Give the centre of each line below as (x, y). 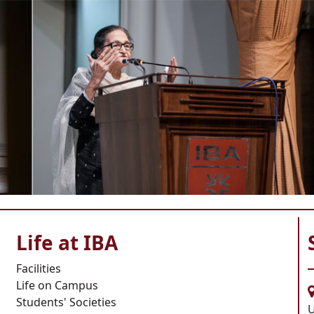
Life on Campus (57, 285)
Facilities (38, 268)
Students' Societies (66, 302)
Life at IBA (67, 242)
